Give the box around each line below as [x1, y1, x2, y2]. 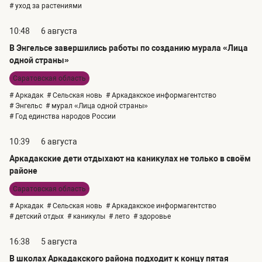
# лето [109, 212, 130, 221]
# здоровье [133, 212, 171, 221]
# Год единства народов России [9, 112, 116, 121]
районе [9, 166, 37, 176]
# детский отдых [9, 212, 64, 221]
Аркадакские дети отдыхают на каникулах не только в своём [9, 154, 251, 164]
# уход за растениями [9, 2, 82, 11]
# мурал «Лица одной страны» [46, 102, 148, 111]
